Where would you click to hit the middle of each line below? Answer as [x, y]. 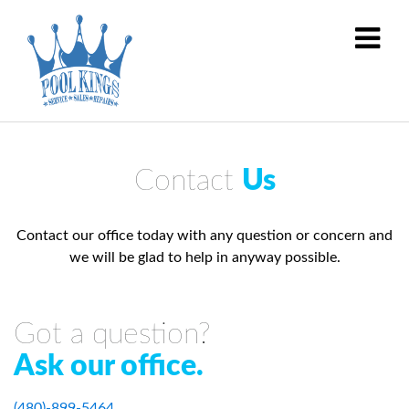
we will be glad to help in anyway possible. [204, 258]
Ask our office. [109, 367]
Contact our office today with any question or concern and [204, 236]
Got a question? [112, 335]
